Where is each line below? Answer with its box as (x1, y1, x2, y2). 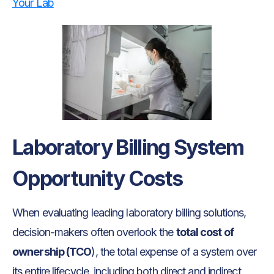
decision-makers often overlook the (12, 226, 176, 239)
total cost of (176, 226, 234, 239)
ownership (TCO (12, 245, 92, 259)
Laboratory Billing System (12, 135, 244, 160)
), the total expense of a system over (91, 245, 257, 259)
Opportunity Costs (12, 166, 187, 191)
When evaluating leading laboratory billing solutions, (12, 206, 246, 220)
